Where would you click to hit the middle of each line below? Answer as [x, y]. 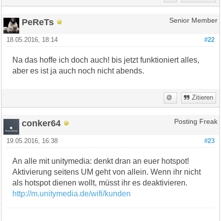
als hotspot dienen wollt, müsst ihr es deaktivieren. [100, 183]
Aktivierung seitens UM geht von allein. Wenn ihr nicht [107, 172]
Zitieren [202, 97]
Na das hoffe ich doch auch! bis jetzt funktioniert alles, [106, 60]
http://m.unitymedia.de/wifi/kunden [72, 193]
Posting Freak [196, 121]
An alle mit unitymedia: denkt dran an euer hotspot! [101, 161]
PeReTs [38, 22]
